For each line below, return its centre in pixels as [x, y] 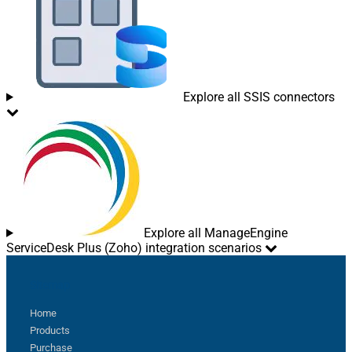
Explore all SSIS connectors [258, 97]
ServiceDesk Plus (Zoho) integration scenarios [134, 247]
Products [50, 330]
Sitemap [50, 285]
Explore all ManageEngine [215, 233]
